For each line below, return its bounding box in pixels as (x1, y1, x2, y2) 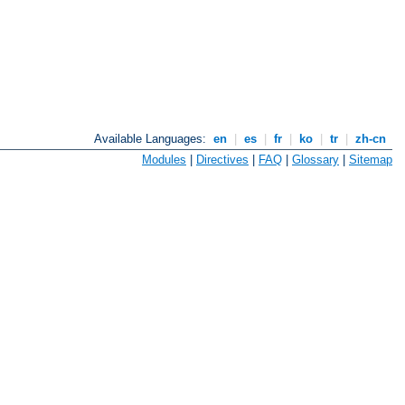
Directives (196, 152, 249, 166)
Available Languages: (94, 132, 211, 146)
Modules (142, 152, 186, 166)
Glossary (292, 152, 339, 166)
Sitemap (349, 152, 392, 166)
